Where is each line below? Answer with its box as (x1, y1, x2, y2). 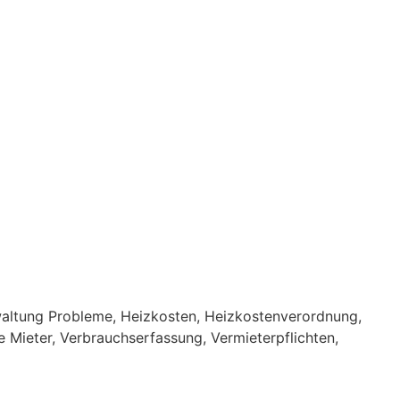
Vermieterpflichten (211, 329, 335, 346)
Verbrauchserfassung (60, 329, 203, 346)
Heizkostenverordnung (204, 307, 358, 325)
